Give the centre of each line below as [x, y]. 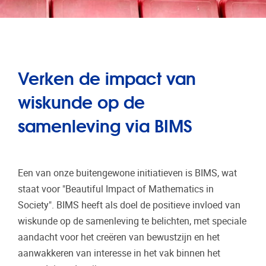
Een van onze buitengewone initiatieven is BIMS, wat [127, 173]
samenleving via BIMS [105, 124]
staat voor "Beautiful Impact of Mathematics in [116, 189]
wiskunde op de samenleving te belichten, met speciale [132, 221]
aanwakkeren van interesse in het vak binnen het [119, 253]
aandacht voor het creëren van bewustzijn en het [119, 237]
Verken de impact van [107, 77]
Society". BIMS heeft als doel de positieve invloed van [129, 205]
